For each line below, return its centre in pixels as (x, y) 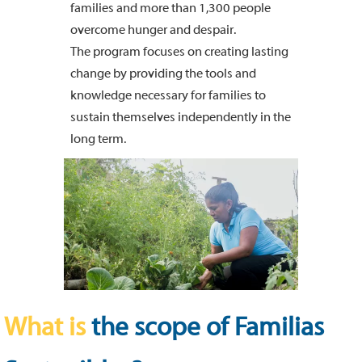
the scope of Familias (205, 327)
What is (45, 327)
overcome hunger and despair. (153, 30)
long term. (98, 139)
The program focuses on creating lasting (179, 52)
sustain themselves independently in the (181, 117)
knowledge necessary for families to (168, 95)
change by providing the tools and (163, 74)
